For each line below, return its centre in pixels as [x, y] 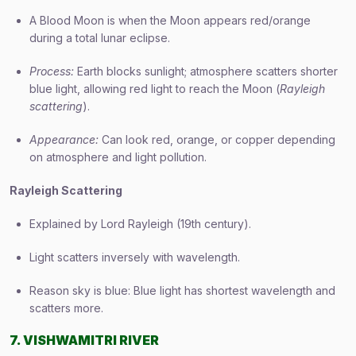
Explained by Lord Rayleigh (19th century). [140, 224]
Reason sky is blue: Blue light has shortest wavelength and [182, 290]
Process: [52, 71]
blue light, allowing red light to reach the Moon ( [155, 89]
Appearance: [64, 139]
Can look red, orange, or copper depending [217, 139]
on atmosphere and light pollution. [118, 157]
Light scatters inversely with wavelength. [135, 257]
